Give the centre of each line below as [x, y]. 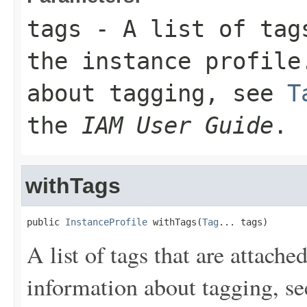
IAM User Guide [177, 125]
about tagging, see [157, 93]
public [46, 222]
